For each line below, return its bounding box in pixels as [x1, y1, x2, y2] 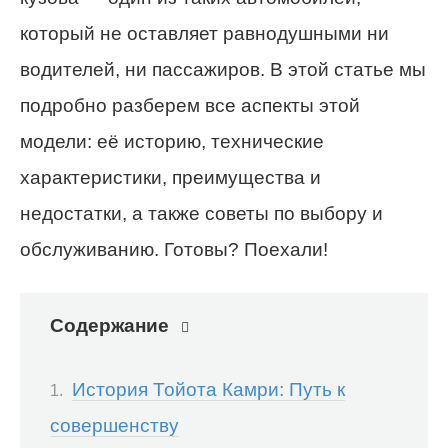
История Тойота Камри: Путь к [72, 378, 345, 400]
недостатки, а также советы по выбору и [20, 202, 383, 224]
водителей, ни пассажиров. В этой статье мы [20, 58, 426, 80]
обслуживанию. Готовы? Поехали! [20, 238, 328, 260]
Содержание [50, 314, 169, 336]
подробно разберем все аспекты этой [20, 94, 360, 116]
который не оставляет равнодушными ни [20, 22, 389, 44]
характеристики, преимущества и [20, 166, 321, 188]
